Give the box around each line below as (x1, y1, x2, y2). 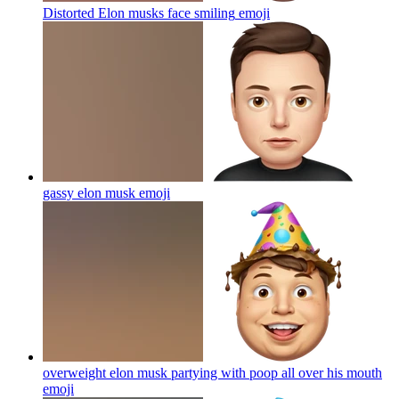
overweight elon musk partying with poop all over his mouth (43, 364, 382, 380)
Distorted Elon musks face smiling (43, 4, 235, 20)
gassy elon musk (43, 184, 135, 200)
